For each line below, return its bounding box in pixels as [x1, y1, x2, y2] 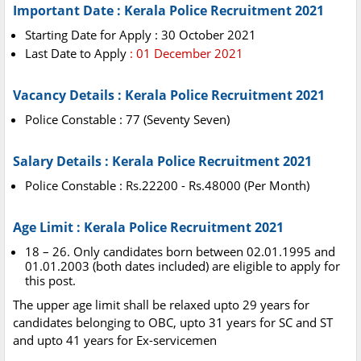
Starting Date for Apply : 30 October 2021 [25, 27, 256, 44]
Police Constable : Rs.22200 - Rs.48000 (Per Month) [25, 177, 309, 194]
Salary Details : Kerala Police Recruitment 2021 [13, 152, 312, 171]
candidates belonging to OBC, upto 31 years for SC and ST [13, 314, 333, 331]
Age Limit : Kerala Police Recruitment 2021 [13, 218, 284, 237]
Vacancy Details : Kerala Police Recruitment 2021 [13, 86, 325, 105]
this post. [25, 272, 76, 289]
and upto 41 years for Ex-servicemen [13, 332, 217, 349]
